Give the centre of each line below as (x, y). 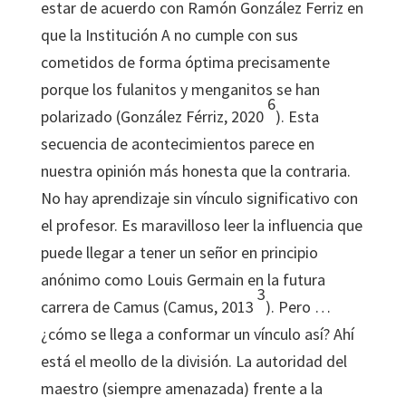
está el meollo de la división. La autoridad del (193, 361)
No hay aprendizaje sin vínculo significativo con (199, 198)
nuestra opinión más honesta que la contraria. (195, 171)
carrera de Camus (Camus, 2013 (149, 307)
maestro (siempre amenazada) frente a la (181, 388)
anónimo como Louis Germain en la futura (183, 280)
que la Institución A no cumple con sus (169, 35)
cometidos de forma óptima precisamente (185, 62)
